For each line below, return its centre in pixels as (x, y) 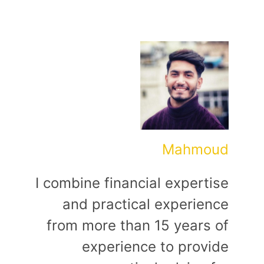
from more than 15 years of (138, 226)
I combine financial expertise (132, 183)
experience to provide (155, 247)
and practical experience (146, 204)
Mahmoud (195, 150)
